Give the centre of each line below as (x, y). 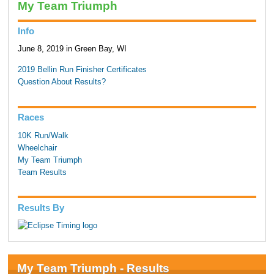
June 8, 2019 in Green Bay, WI (72, 49)
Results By (41, 207)
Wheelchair (37, 148)
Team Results (42, 172)
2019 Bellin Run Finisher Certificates (82, 70)
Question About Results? (61, 82)
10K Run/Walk (43, 135)
